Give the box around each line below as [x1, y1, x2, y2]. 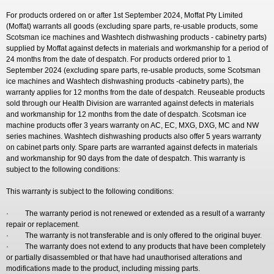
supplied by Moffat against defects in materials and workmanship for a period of [6, 44, 268, 53]
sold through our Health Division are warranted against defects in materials [6, 99, 254, 108]
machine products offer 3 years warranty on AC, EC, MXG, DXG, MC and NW [6, 121, 259, 130]
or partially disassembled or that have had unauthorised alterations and [6, 253, 242, 262]
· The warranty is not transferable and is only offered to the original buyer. [6, 231, 262, 240]
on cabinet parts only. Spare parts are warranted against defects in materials [6, 143, 257, 152]
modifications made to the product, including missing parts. [6, 264, 200, 273]
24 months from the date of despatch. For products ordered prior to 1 [6, 55, 231, 64]
